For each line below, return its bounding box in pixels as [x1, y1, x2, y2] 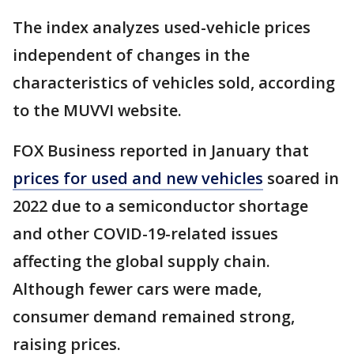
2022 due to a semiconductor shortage [13, 195, 308, 217]
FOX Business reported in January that [13, 140, 309, 162]
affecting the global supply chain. [13, 250, 270, 273]
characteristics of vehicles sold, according [13, 72, 335, 94]
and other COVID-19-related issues [13, 223, 278, 245]
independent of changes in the [13, 44, 250, 66]
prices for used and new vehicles [13, 168, 263, 190]
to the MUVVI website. [13, 100, 186, 122]
